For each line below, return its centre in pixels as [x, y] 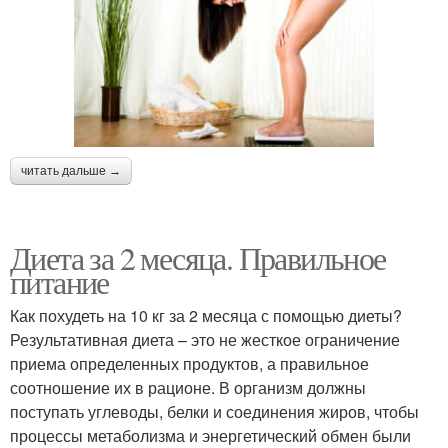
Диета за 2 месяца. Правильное [198, 257]
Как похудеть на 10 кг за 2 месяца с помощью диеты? [206, 315]
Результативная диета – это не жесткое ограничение [205, 339]
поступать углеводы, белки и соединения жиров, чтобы [214, 411]
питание [59, 281]
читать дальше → [71, 170]
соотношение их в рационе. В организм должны [188, 387]
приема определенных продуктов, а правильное [189, 363]
